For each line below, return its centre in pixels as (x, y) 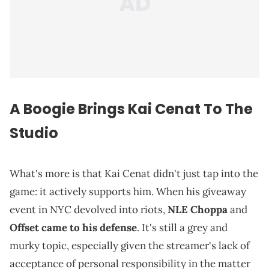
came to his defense (89, 228)
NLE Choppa (198, 210)
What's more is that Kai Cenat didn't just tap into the (134, 174)
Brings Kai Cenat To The (164, 109)
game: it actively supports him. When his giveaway (128, 192)
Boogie (49, 109)
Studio (34, 133)
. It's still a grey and (182, 228)
